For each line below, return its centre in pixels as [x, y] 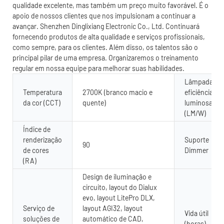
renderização [42, 139]
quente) [94, 102]
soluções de [41, 218]
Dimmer [196, 150]
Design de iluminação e [117, 176]
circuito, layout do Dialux [120, 187]
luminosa [198, 102]
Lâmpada [199, 81]
